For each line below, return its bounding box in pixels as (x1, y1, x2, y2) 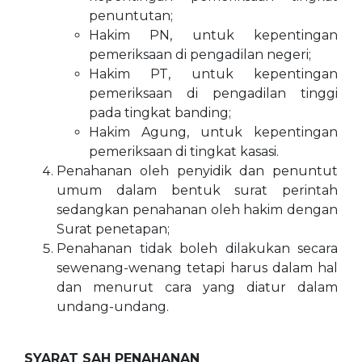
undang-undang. (57, 299, 169, 314)
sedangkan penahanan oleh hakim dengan (57, 202, 338, 217)
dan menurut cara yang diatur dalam (57, 280, 338, 295)
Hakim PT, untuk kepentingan (89, 66, 338, 82)
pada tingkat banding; (89, 105, 231, 120)
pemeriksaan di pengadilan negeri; (89, 47, 311, 62)
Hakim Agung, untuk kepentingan (89, 124, 338, 140)
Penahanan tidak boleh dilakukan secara (57, 241, 338, 256)
